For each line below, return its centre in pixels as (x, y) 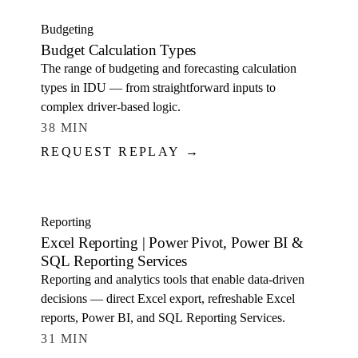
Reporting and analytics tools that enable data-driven (173, 279)
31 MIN (65, 338)
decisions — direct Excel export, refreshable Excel (168, 298)
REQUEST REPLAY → (121, 151)
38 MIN (65, 127)
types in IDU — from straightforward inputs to (158, 88)
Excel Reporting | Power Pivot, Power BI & (172, 243)
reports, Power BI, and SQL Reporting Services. (163, 318)
